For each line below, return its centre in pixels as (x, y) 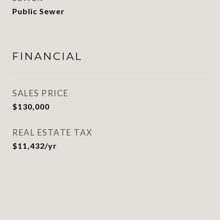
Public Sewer (39, 11)
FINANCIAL (47, 56)
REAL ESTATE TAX (53, 132)
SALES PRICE (41, 93)
